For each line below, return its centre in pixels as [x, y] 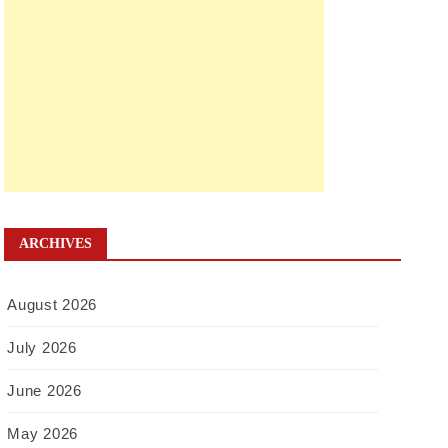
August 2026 [52, 304]
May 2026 [42, 433]
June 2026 [44, 390]
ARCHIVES [56, 243]
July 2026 [42, 347]
